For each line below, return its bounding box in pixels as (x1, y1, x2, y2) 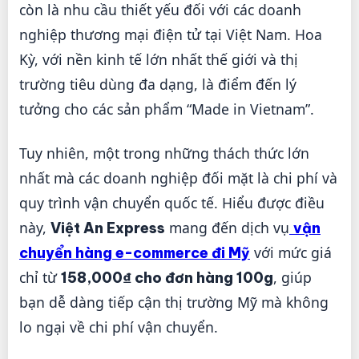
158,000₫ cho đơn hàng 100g (61, 268, 273, 287)
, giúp (273, 267, 312, 287)
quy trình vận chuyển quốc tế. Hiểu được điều (19, 192, 325, 212)
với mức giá (250, 242, 332, 262)
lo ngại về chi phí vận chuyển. (19, 317, 218, 337)
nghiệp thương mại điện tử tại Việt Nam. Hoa (19, 24, 322, 44)
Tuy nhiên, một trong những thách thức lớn (19, 143, 309, 163)
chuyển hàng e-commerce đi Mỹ (19, 243, 250, 262)
